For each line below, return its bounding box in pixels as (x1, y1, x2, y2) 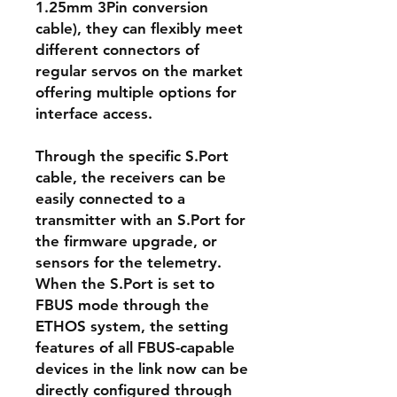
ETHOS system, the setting (35, 317, 229, 335)
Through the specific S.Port (35, 147, 229, 165)
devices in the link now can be (35, 360, 248, 378)
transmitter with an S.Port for (35, 211, 245, 229)
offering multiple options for (35, 83, 237, 101)
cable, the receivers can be (35, 168, 226, 186)
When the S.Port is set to (35, 275, 214, 292)
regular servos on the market (35, 62, 243, 80)
